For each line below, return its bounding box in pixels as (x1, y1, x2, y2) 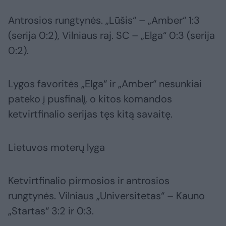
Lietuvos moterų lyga (8, 141, 105, 154)
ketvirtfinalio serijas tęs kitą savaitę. (8, 107, 173, 121)
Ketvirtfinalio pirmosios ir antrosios (8, 174, 169, 188)
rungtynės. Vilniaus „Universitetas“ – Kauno (8, 189, 205, 203)
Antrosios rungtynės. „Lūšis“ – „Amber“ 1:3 (8, 14, 200, 27)
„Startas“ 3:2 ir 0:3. (8, 204, 94, 218)
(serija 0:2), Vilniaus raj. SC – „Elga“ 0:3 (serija (8, 29, 215, 42)
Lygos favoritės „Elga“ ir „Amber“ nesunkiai (8, 77, 202, 91)
